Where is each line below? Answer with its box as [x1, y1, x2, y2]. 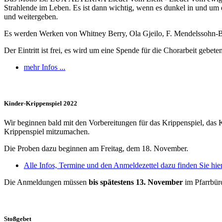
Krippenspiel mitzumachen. [4, 127, 90, 136]
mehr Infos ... [24, 63, 65, 71]
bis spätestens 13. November [89, 178, 183, 187]
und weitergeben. [4, 12, 58, 21]
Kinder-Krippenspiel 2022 [4, 100, 77, 108]
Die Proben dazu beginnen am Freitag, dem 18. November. [4, 144, 188, 153]
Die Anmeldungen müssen [4, 178, 89, 187]
